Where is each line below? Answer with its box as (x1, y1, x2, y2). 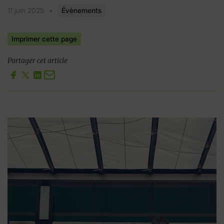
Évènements (61, 6, 101, 14)
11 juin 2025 (7, 6, 44, 14)
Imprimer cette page (11, 34, 77, 43)
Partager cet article (7, 55, 67, 65)
